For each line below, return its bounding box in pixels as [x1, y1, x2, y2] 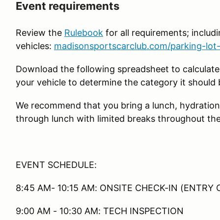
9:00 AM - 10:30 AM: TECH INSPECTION [16, 206, 184, 216]
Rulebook [64, 27, 103, 38]
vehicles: [16, 41, 54, 51]
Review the [16, 27, 64, 38]
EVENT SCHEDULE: [16, 160, 97, 170]
